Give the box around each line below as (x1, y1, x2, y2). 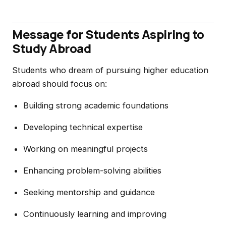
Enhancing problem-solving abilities (23, 165, 161, 176)
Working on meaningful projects (23, 144, 148, 154)
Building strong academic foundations (23, 100, 168, 110)
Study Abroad (12, 40, 91, 56)
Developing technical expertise (23, 122, 143, 132)
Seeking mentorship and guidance (23, 187, 155, 197)
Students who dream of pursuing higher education (12, 65, 208, 75)
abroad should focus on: (12, 79, 107, 89)
